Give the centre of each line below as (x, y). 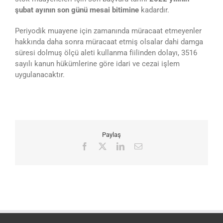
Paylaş (111, 134)
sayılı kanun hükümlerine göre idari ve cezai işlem (97, 63)
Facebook (104, 146)
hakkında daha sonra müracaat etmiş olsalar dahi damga (109, 42)
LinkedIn (138, 146)
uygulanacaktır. (40, 74)
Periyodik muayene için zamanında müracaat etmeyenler (108, 31)
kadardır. (154, 10)
